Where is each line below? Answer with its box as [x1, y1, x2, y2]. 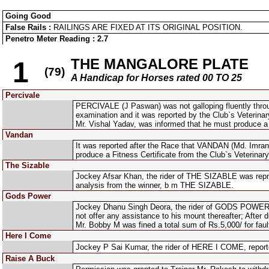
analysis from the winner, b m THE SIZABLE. [76, 181, 234, 190]
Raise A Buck [5, 254, 55, 263]
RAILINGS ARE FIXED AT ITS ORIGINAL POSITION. [53, 23, 243, 32]
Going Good [5, 11, 51, 20]
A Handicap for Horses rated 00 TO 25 [71, 73, 242, 83]
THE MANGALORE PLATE [71, 56, 249, 72]
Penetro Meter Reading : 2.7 [5, 34, 108, 43]
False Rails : [5, 23, 53, 32]
